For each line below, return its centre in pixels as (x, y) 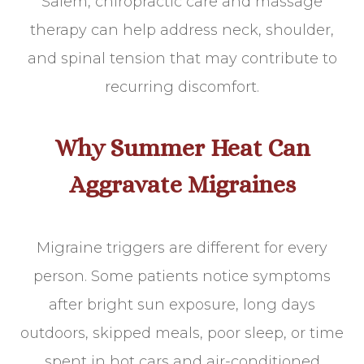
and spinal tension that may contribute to (182, 59)
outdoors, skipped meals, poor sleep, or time (182, 334)
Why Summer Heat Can (182, 148)
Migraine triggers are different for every (182, 248)
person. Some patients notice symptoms (182, 277)
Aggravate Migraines (182, 185)
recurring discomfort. (182, 87)
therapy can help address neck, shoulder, (182, 30)
